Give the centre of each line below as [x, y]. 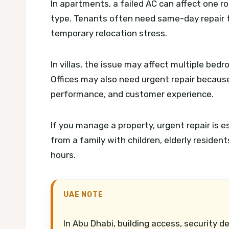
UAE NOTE [83, 194]
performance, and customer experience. [132, 94]
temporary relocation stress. [109, 33]
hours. [63, 155]
